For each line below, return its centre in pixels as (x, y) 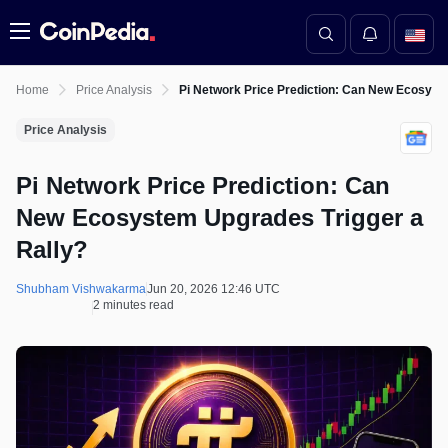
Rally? (52, 249)
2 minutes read (133, 305)
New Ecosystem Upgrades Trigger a (219, 217)
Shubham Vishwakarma (81, 289)
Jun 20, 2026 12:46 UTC (213, 289)
